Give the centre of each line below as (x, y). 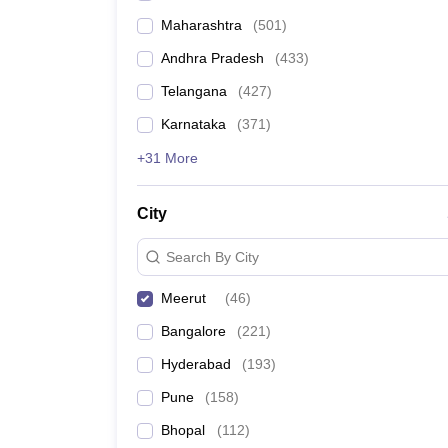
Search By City (212, 256)
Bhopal (183, 430)
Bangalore (193, 331)
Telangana (194, 91)
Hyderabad (196, 364)
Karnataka (193, 124)
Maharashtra (201, 25)
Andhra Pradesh (212, 58)
